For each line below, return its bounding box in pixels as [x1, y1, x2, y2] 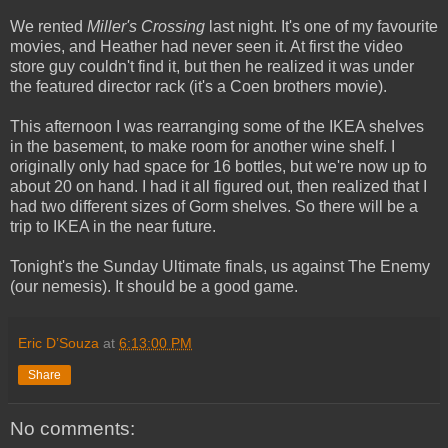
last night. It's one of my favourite [205, 17, 438, 35]
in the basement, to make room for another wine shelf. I [10, 137, 395, 155]
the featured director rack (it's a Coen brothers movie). [10, 77, 387, 95]
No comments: [10, 417, 135, 439]
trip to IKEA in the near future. [10, 217, 216, 235]
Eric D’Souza [18, 334, 99, 351]
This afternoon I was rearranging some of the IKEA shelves [10, 117, 424, 135]
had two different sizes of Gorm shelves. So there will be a [10, 197, 418, 215]
